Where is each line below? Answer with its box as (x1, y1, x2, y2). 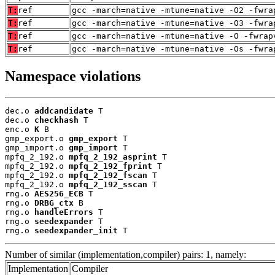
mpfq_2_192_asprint (69, 152, 157, 162)
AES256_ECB (34, 189, 83, 199)
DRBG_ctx (34, 198, 74, 208)
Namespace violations (5, 68, 141, 85)
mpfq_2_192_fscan (69, 171, 147, 180)
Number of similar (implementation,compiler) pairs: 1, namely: (5, 249, 246, 260)
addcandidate (34, 106, 93, 116)
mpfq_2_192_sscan (69, 180, 147, 190)
